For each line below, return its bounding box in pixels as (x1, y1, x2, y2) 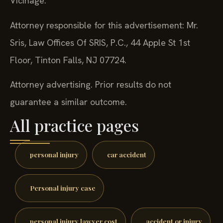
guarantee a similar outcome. (10, 96, 127, 108)
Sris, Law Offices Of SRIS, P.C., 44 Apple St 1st (10, 36, 190, 48)
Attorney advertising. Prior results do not (10, 78, 171, 90)
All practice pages (10, 114, 139, 136)
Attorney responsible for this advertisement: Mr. (10, 19, 198, 31)
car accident (107, 150, 146, 159)
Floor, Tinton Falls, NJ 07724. (10, 54, 126, 66)
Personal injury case (29, 183, 96, 192)
